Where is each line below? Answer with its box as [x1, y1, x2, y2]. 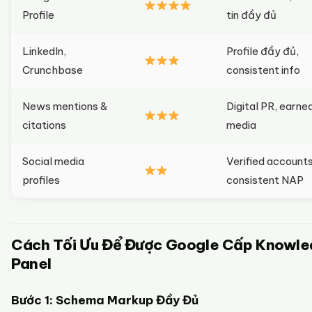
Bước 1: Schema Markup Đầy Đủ [11, 292, 198, 308]
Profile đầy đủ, [226, 45, 299, 58]
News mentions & [22, 100, 108, 113]
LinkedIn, [22, 45, 66, 58]
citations [22, 118, 66, 132]
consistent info [226, 63, 300, 77]
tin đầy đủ [226, 8, 276, 22]
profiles [22, 173, 60, 187]
